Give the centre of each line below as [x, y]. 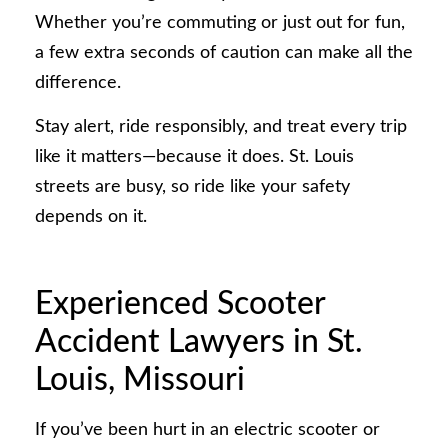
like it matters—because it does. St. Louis [194, 157]
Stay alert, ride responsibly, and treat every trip [221, 127]
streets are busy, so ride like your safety [192, 187]
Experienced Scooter [180, 303]
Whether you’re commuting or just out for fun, [220, 22]
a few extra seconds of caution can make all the [224, 52]
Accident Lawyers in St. [199, 341]
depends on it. [91, 217]
